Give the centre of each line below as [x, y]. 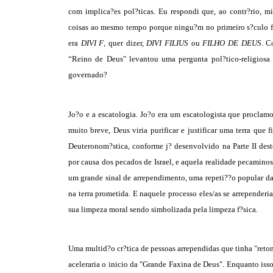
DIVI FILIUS [168, 43]
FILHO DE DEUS [232, 43]
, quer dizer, [125, 43]
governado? [88, 75]
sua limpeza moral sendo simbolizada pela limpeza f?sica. [163, 209]
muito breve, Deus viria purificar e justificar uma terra [161, 130]
